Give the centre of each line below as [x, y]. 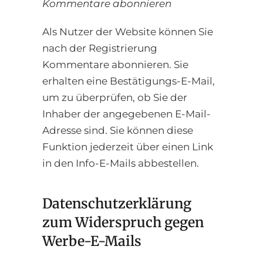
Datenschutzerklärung [117, 203]
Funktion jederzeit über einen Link [128, 147]
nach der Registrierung [100, 48]
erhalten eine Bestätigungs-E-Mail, [129, 81]
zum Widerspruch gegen [123, 222]
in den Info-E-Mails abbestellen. [121, 163]
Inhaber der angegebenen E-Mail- [127, 114]
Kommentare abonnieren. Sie [115, 65]
